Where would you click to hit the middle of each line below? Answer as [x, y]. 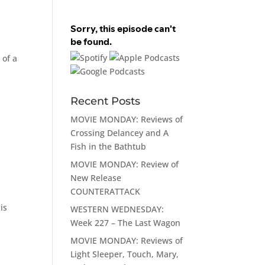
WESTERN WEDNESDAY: [117, 209]
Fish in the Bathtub [109, 146]
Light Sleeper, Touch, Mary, [125, 254]
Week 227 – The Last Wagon [126, 222]
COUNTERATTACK [106, 191]
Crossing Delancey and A [120, 132]
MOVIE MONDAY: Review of [125, 164]
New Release [96, 177]
